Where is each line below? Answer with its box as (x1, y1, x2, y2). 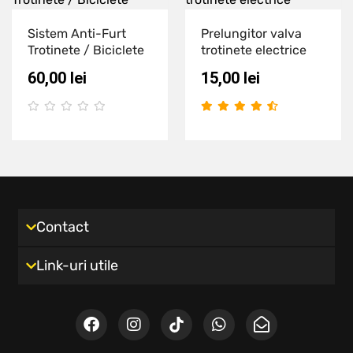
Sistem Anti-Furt (28, 25, 126, 41)
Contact (36, 218, 90, 236)
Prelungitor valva (201, 25, 302, 41)
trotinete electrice (201, 42, 307, 58)
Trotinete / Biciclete (28, 42, 144, 58)
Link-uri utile (36, 257, 119, 275)
